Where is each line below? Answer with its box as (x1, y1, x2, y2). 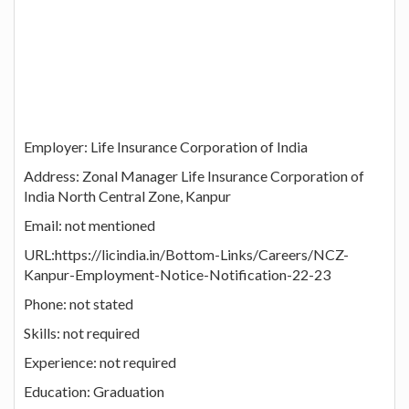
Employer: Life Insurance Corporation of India (24, 137, 308, 155)
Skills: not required (24, 323, 140, 341)
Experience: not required (24, 352, 176, 371)
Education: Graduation (24, 382, 164, 400)
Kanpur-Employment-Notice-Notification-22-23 (24, 265, 330, 283)
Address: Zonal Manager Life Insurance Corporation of (24, 166, 364, 184)
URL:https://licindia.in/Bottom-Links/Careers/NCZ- (24, 245, 349, 263)
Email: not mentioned (24, 215, 155, 234)
